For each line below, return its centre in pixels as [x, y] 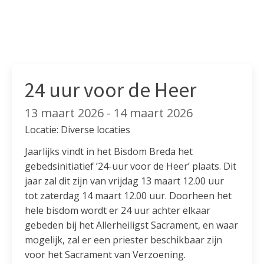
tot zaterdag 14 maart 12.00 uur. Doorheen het [128, 195]
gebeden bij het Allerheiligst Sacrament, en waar [132, 225]
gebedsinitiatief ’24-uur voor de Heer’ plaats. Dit [131, 166]
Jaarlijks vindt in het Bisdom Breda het [109, 151]
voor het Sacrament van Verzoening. [105, 254]
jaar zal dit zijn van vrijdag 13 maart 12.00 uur [125, 181]
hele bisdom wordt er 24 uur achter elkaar [118, 210]
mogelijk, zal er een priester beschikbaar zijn [124, 240]
